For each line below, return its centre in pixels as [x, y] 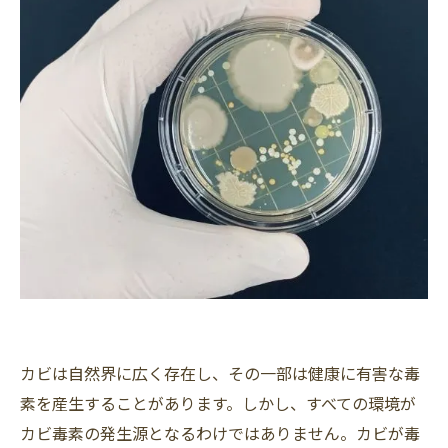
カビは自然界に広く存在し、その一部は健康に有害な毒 [220, 372]
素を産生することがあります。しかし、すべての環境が [218, 402]
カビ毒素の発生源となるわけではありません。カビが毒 [220, 432]
